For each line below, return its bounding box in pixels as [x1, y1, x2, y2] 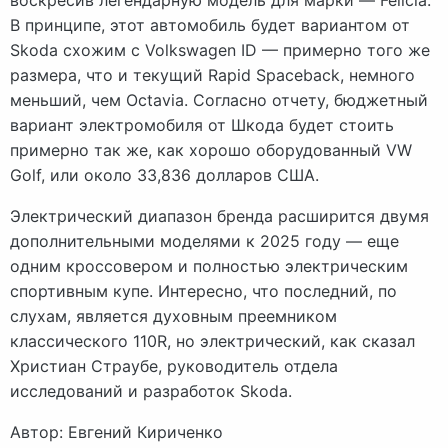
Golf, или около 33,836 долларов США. [10, 164, 319, 185]
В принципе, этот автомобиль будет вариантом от [10, 14, 410, 35]
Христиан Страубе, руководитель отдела [10, 355, 338, 376]
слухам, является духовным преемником [10, 305, 337, 326]
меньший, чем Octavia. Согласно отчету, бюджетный [10, 89, 428, 110]
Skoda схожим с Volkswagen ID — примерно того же [10, 39, 430, 60]
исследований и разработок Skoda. [10, 380, 292, 401]
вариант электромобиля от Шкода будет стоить [10, 114, 394, 135]
